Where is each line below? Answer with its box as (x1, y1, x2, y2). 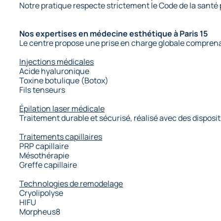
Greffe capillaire (19, 159, 77, 170)
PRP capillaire (19, 140, 69, 151)
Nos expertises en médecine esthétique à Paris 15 (19, 28, 208, 39)
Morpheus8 (19, 206, 61, 217)
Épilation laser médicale (19, 103, 105, 114)
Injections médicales (19, 56, 94, 67)
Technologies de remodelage (19, 178, 123, 189)
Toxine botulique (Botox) (19, 74, 109, 86)
